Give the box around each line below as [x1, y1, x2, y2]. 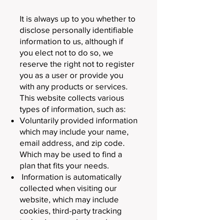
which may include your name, [20, 127, 129, 136]
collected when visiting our [20, 183, 117, 192]
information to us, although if [20, 36, 123, 46]
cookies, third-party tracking [20, 206, 122, 215]
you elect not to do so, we [20, 48, 113, 57]
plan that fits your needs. [20, 161, 109, 170]
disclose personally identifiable [20, 25, 134, 34]
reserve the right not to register [20, 59, 135, 68]
